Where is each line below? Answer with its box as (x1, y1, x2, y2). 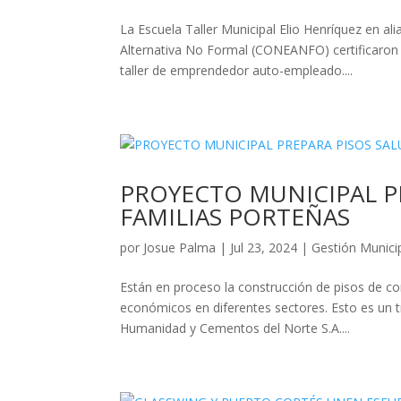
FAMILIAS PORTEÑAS (120, 200, 351, 233)
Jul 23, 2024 (230, 238, 298, 256)
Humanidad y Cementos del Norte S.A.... (120, 319, 351, 337)
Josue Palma (143, 238, 217, 256)
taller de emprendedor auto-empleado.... (120, 61, 354, 79)
